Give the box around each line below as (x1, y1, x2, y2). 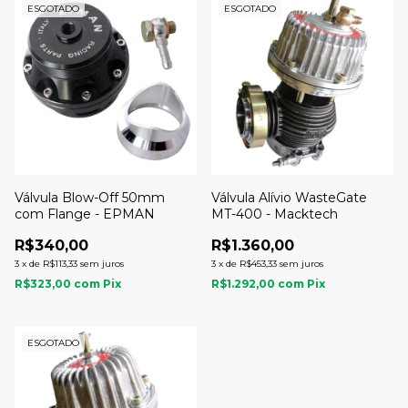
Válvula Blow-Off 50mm (15, 189, 165, 206)
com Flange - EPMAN (15, 205, 155, 222)
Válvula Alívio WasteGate (211, 189, 367, 206)
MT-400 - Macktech (211, 205, 338, 222)
